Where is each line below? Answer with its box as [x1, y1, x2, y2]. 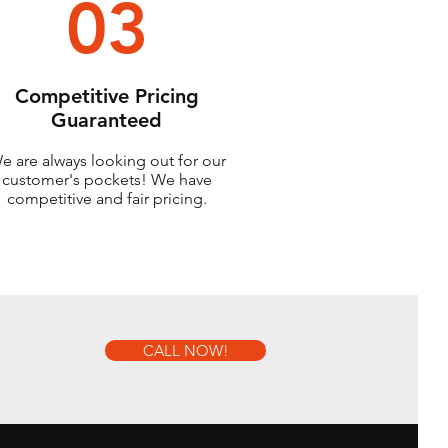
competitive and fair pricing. [6, 189, 207, 208]
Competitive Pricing [14, 84, 199, 108]
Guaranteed [51, 108, 162, 132]
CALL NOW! [142, 341, 229, 360]
